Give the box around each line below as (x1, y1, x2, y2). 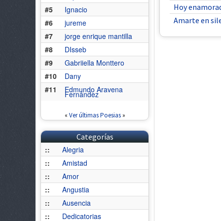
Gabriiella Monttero (65, 58, 124, 68)
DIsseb (65, 44, 86, 54)
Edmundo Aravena (65, 84, 123, 94)
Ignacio (65, 4, 87, 14)
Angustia (62, 184, 89, 194)
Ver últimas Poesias (69, 111, 121, 119)
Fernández (65, 89, 99, 99)
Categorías (76, 132, 113, 142)
